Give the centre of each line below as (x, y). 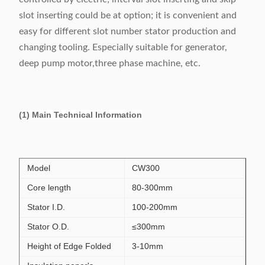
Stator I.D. (46, 207)
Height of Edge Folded (69, 246)
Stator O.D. (48, 227)
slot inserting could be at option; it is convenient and (128, 15)
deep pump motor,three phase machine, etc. (110, 63)
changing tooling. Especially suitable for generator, (123, 47)
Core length (49, 188)
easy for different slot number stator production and (127, 31)
